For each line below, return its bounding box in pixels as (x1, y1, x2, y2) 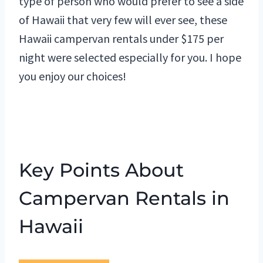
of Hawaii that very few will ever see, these (19, 12, 227, 28)
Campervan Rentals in (19, 187, 230, 210)
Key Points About (19, 159, 184, 182)
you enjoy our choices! (19, 69, 126, 84)
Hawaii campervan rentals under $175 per (19, 31, 224, 46)
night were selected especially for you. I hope (19, 50, 241, 65)
